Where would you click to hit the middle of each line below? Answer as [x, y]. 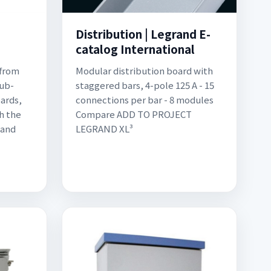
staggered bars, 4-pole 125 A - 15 [145, 85]
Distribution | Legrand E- [143, 34]
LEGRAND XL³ [104, 129]
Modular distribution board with [144, 70]
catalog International [135, 49]
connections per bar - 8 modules [145, 100]
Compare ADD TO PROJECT [134, 114]
